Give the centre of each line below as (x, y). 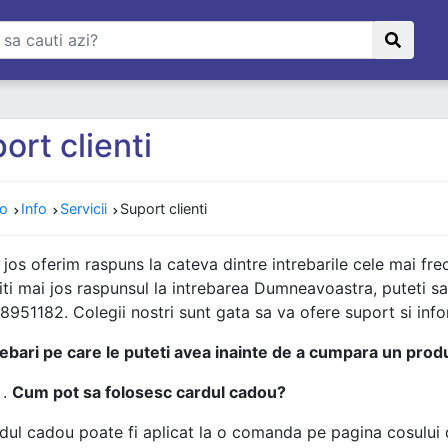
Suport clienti (163, 208)
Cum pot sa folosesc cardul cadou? (148, 391)
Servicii (83, 208)
